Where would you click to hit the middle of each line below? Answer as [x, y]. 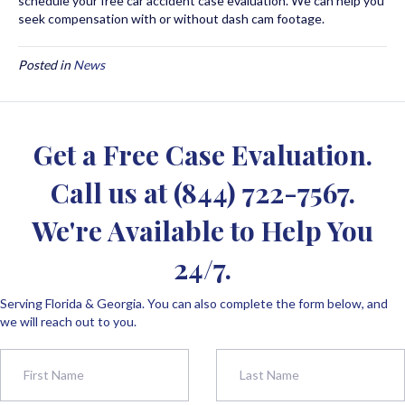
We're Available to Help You [202, 230]
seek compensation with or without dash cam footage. [173, 18]
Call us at [112, 192]
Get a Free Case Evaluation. [202, 154]
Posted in [46, 64]
